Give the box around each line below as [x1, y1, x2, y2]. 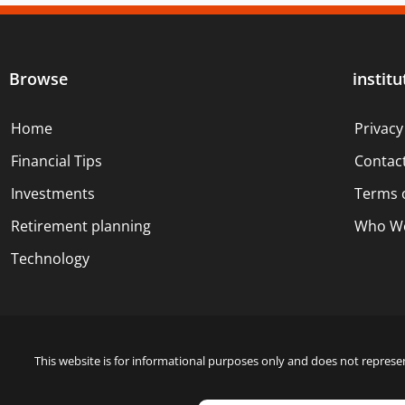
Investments [11, 183, 95, 203]
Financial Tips [11, 150, 102, 171]
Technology [11, 248, 89, 268]
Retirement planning [11, 215, 151, 236]
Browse [9, 67, 68, 89]
